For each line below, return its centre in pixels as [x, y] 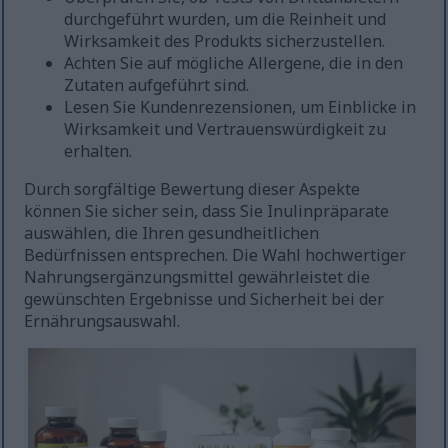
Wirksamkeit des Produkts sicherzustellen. [225, 41]
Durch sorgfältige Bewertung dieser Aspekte [192, 189]
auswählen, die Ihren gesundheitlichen [172, 233]
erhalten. [98, 151]
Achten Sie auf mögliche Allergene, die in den [234, 63]
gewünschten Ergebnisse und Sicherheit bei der [204, 299]
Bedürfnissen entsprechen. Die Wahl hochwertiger [215, 255]
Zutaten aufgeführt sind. [157, 85]
